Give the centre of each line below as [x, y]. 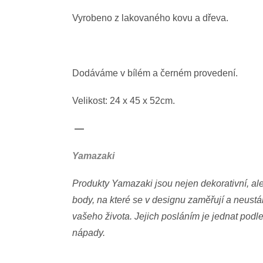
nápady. [89, 233]
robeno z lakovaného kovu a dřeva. [156, 18]
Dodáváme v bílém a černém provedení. [155, 73]
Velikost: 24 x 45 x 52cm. [124, 101]
